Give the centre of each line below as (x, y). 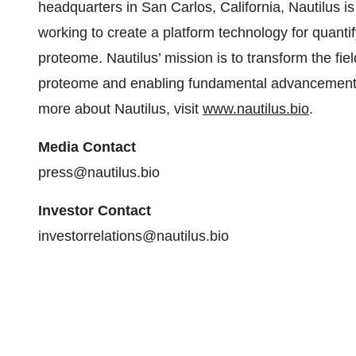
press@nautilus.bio (99, 172)
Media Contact (87, 147)
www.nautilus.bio (256, 109)
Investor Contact (95, 211)
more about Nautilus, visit (120, 109)
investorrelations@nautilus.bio (133, 236)
